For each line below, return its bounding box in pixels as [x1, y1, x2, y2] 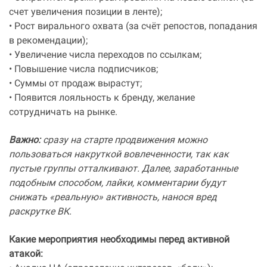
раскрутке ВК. [9, 207, 72, 217]
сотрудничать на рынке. [9, 108, 117, 117]
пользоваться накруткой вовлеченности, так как [9, 150, 229, 160]
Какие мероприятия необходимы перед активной [9, 235, 229, 245]
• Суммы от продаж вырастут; [9, 79, 142, 89]
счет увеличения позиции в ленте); [9, 8, 162, 17]
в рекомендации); [9, 36, 88, 46]
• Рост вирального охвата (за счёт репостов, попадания [9, 22, 257, 32]
